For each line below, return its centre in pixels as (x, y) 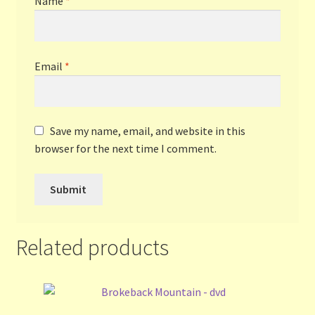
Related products (92, 248)
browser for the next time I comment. (125, 149)
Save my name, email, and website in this (147, 131)
